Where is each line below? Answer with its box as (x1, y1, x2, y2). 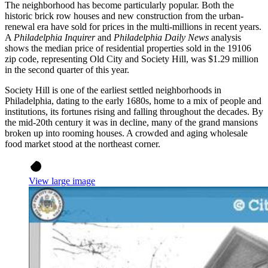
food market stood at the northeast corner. (5, 139, 160, 150)
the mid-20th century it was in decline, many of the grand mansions (5, 117, 258, 128)
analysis (209, 32, 241, 43)
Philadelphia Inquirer (14, 32, 95, 43)
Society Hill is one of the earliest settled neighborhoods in (5, 85, 221, 96)
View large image (29, 176, 95, 187)
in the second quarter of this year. (5, 65, 129, 75)
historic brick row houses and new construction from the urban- (5, 11, 243, 22)
